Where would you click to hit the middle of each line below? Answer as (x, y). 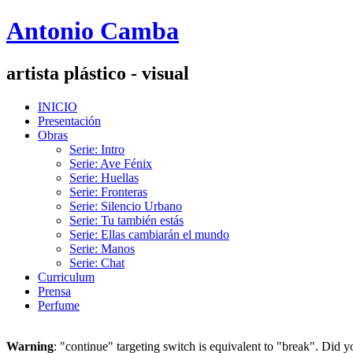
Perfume (59, 305)
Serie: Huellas (104, 177)
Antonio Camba (93, 31)
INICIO (58, 106)
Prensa (54, 291)
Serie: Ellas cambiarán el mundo (149, 234)
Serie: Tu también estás (126, 220)
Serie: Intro (97, 149)
